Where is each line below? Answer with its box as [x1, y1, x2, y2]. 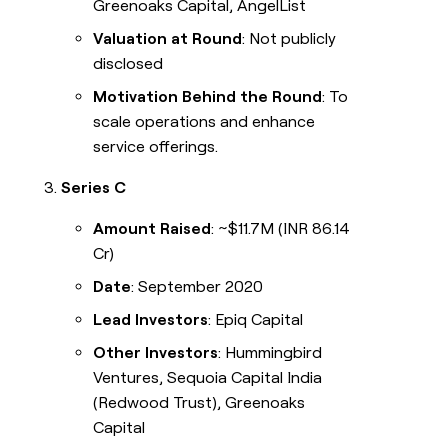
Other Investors [93, 343, 219, 363]
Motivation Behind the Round [93, 87, 323, 107]
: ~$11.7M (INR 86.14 [211, 219, 351, 239]
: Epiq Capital [208, 310, 304, 330]
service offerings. [93, 137, 219, 157]
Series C [61, 178, 127, 198]
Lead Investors [93, 310, 209, 330]
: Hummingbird [218, 343, 323, 363]
